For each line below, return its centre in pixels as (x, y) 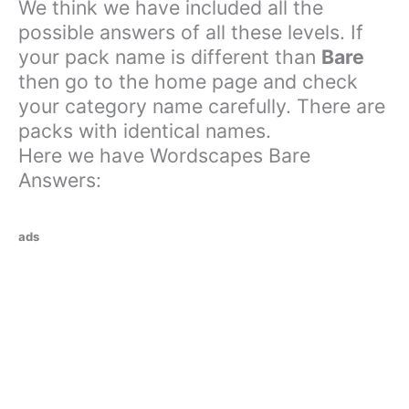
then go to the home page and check (188, 82)
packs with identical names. (145, 131)
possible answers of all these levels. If (191, 32)
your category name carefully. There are (202, 106)
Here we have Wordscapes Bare (164, 156)
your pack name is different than (170, 57)
